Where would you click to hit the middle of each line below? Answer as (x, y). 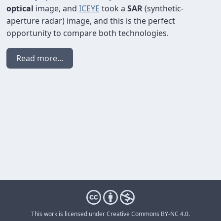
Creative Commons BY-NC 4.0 (147, 214)
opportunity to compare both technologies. (88, 33)
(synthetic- (163, 8)
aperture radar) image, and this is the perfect (91, 21)
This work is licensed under (69, 214)
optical (20, 8)
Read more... (40, 58)
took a (113, 8)
